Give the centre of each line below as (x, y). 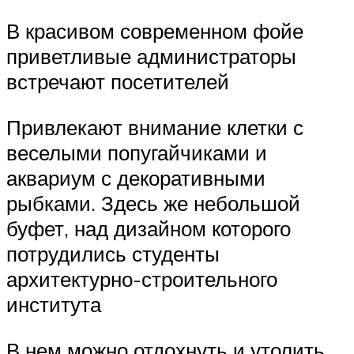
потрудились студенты (113, 253)
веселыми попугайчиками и (137, 152)
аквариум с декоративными (136, 177)
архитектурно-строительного (142, 279)
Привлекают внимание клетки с (155, 127)
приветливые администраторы (151, 56)
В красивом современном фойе (155, 31)
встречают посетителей (118, 82)
